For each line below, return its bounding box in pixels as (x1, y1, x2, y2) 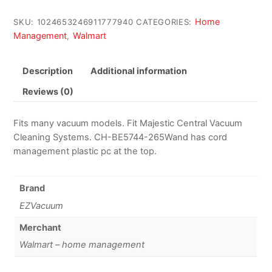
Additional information (90, 65, 187, 76)
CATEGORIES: (135, 16, 195, 27)
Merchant (19, 222, 61, 234)
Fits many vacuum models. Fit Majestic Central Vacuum (13, 117, 243, 129)
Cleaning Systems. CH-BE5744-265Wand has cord (13, 131, 228, 143)
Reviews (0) (22, 86, 73, 97)
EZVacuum (19, 200, 63, 211)
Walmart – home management (19, 239, 144, 251)
